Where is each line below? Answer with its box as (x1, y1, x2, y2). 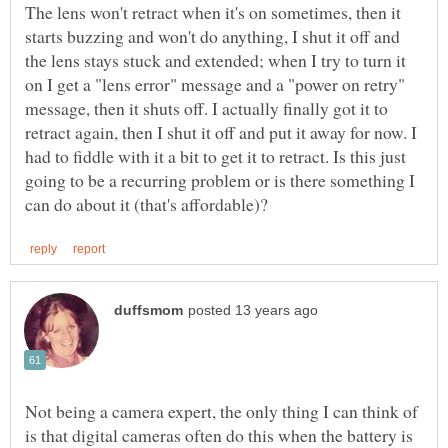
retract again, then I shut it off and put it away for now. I (25, 120, 417, 145)
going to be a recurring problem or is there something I (25, 168, 415, 193)
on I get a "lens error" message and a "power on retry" (25, 72, 405, 97)
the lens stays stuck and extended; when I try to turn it (25, 48, 406, 73)
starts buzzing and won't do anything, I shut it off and (25, 24, 400, 49)
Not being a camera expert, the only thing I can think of (25, 398, 418, 423)
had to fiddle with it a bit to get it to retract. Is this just (25, 144, 406, 169)
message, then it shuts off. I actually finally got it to (25, 96, 388, 121)
